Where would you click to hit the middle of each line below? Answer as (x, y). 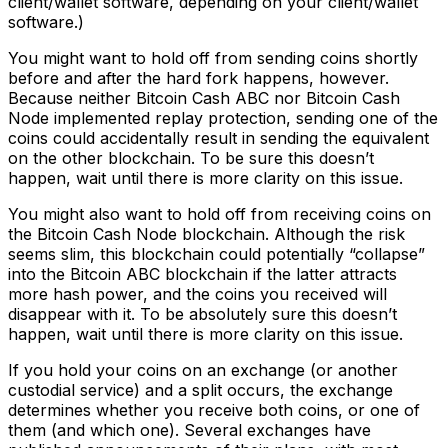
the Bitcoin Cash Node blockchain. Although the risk (206, 233)
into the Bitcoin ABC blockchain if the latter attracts (202, 273)
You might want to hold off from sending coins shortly (213, 57)
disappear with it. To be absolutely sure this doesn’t (202, 313)
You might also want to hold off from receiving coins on (219, 213)
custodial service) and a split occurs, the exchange (200, 389)
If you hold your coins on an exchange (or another (203, 369)
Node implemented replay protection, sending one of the (223, 117)
